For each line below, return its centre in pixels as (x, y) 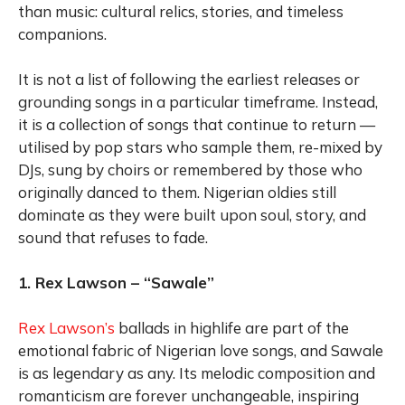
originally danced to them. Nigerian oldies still (177, 192)
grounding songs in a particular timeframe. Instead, (198, 101)
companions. (62, 33)
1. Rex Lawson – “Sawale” (116, 282)
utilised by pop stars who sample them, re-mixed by (200, 146)
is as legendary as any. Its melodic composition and (197, 372)
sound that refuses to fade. (113, 237)
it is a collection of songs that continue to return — (197, 124)
